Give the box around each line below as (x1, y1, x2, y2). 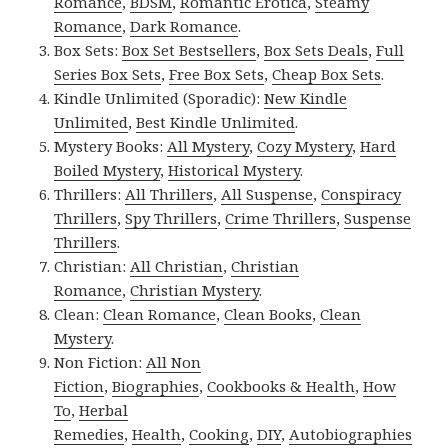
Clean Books (224, 303, 313, 324)
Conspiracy (321, 183, 402, 204)
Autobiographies (289, 423, 413, 444)
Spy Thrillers (125, 207, 218, 228)
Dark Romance (130, 15, 239, 36)
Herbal (79, 399, 129, 420)
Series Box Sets (54, 63, 162, 84)
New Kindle (264, 87, 348, 108)
